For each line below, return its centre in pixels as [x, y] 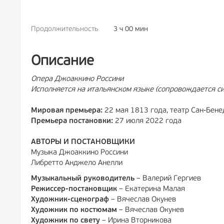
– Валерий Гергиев [169, 179]
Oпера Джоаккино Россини [77, 79]
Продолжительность [65, 29]
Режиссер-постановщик [74, 189]
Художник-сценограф [70, 200]
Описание [62, 61]
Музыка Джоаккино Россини [79, 153]
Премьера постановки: [73, 121]
